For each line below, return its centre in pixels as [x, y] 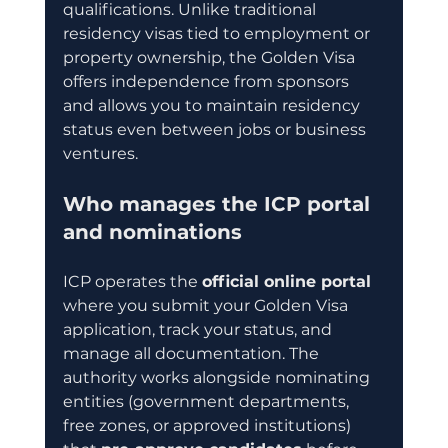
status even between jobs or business [216, 129]
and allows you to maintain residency [213, 105]
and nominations [152, 231]
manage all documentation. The [192, 353]
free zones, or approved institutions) [208, 425]
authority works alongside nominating [218, 377]
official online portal [286, 281]
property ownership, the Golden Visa [210, 57]
